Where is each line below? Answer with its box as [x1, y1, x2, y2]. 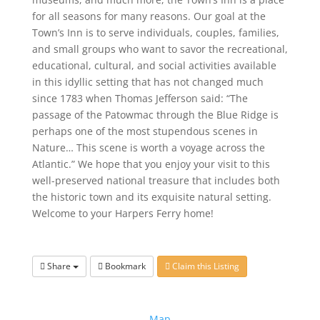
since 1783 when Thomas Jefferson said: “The [31, 91, 248, 106]
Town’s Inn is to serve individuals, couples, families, [31, 26, 279, 40]
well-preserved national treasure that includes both [31, 174, 280, 188]
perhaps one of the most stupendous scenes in [31, 124, 258, 139]
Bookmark [102, 260, 146, 273]
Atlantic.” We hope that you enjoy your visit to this [31, 157, 270, 171]
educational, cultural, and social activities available [31, 59, 276, 73]
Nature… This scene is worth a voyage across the [31, 141, 265, 155]
